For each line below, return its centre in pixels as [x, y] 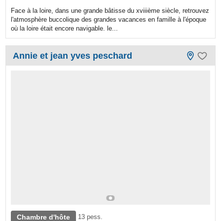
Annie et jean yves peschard [73, 55]
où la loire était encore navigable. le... [65, 28]
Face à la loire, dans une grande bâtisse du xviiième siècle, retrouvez [110, 10]
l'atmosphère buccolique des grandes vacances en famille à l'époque [109, 19]
